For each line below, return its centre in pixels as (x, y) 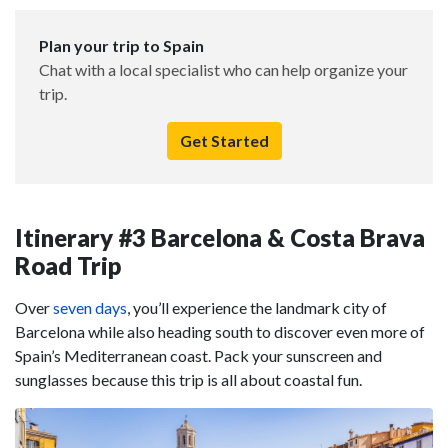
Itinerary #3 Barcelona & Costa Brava (220, 238)
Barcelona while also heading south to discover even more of (220, 332)
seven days (90, 308)
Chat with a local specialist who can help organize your (223, 70)
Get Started (224, 141)
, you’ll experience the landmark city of (257, 308)
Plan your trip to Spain (121, 46)
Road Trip (68, 266)
